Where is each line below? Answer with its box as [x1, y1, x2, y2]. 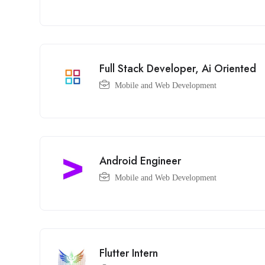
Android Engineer [99, 153, 181, 169]
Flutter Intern [99, 245, 158, 261]
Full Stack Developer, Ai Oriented [99, 60, 256, 76]
